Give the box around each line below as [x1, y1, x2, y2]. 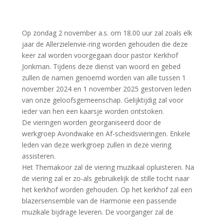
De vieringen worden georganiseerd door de [21, 118, 161, 127]
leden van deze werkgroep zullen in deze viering [21, 140, 171, 150]
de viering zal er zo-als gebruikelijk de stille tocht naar [21, 174, 189, 183]
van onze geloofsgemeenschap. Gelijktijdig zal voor [21, 95, 183, 105]
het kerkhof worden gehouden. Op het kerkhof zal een [21, 185, 192, 195]
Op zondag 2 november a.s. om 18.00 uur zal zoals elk [21, 28, 192, 38]
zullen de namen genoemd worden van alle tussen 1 [21, 73, 186, 83]
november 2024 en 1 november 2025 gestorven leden [21, 84, 191, 94]
